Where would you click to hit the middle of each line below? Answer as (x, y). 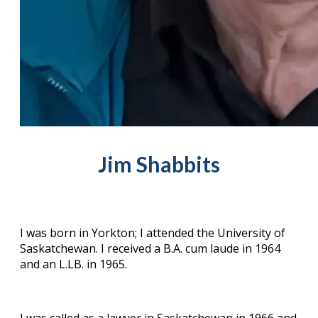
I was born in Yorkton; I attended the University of (153, 233)
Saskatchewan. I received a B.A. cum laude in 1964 (150, 249)
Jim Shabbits (159, 164)
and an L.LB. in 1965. (73, 264)
